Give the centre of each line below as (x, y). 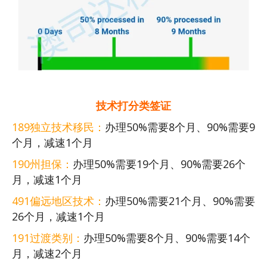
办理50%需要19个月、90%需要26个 (159, 164)
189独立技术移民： (58, 127)
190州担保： (42, 164)
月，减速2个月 (47, 254)
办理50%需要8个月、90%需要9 (180, 127)
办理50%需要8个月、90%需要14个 (167, 238)
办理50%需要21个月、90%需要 (180, 201)
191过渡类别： (48, 238)
